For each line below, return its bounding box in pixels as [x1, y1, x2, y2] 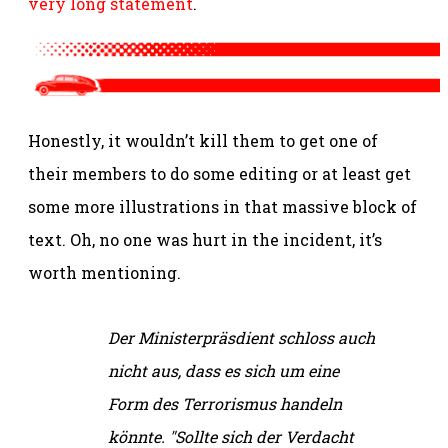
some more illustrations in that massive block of [28, 195, 417, 217]
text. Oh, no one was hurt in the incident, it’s [28, 228, 382, 250]
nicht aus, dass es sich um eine [108, 359, 339, 381]
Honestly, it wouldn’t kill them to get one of [28, 129, 378, 151]
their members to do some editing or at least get [28, 162, 411, 184]
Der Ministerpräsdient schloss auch [108, 326, 375, 348]
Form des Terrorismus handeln [108, 392, 342, 414]
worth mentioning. [28, 261, 181, 283]
